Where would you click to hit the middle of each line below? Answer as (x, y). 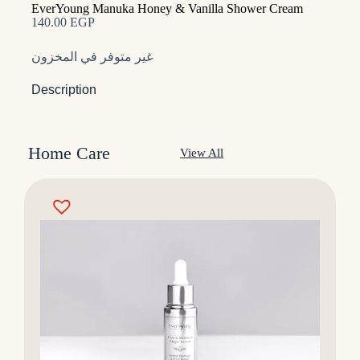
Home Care (69, 153)
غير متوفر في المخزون (92, 56)
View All (202, 153)
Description (63, 89)
